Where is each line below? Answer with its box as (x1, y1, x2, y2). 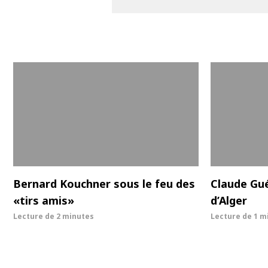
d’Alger (211, 193, 247, 208)
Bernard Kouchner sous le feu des (13, 176, 195, 191)
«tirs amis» (13, 193, 74, 208)
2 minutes (56, 211, 94, 222)
